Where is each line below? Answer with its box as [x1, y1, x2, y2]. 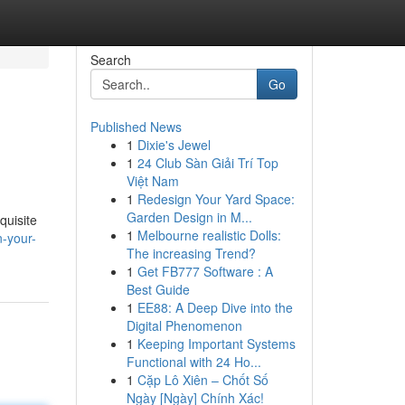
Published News [89, 118, 182, 136]
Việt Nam [126, 172, 179, 190]
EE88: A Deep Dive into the [137, 298, 293, 316]
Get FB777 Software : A [137, 262, 273, 280]
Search [89, 51, 131, 69]
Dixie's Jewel [137, 136, 211, 154]
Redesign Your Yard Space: [137, 190, 295, 208]
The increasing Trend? [126, 244, 256, 262]
